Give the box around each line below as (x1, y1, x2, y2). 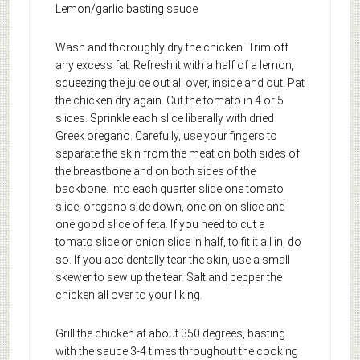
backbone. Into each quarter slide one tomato (55, 182, 284, 195)
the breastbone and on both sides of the (55, 164, 256, 178)
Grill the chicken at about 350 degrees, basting (55, 326, 285, 340)
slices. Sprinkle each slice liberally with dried (55, 111, 274, 125)
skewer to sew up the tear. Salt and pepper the (55, 270, 282, 284)
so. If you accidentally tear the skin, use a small (55, 252, 290, 266)
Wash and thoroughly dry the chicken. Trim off (55, 40, 288, 54)
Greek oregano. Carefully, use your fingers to (55, 129, 277, 142)
